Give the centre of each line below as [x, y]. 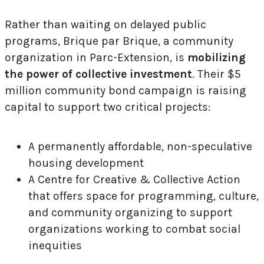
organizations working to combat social [134, 229]
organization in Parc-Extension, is [96, 57]
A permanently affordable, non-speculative [140, 146]
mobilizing [217, 57]
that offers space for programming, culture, [143, 196]
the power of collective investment [98, 74]
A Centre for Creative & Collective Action [134, 179]
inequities [57, 245]
